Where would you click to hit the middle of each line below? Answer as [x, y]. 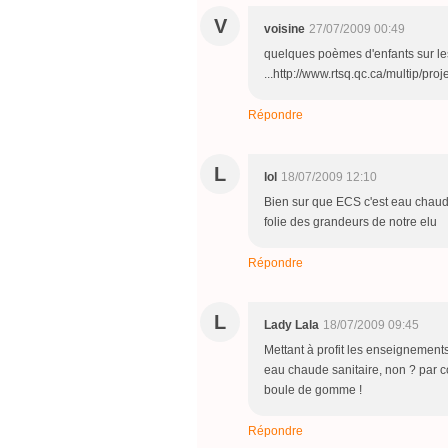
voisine [284, 29]
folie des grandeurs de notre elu [350, 222]
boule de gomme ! [313, 390]
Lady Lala [291, 325]
